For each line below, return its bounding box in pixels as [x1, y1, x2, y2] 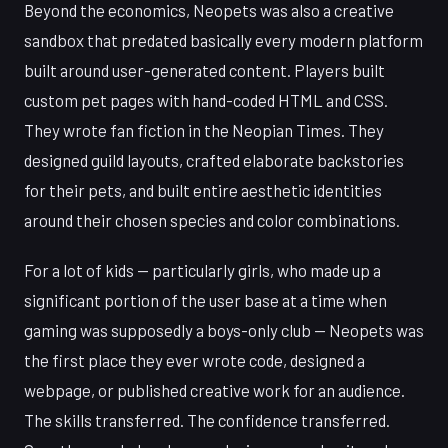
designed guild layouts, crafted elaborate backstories [24, 150, 404, 171]
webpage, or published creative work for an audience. [24, 380, 405, 401]
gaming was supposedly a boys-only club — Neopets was [24, 320, 424, 341]
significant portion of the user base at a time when [24, 290, 387, 311]
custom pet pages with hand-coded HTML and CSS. [24, 90, 388, 111]
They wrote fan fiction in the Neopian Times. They [24, 120, 384, 141]
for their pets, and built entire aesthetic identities [24, 180, 382, 201]
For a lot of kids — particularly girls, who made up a [24, 260, 381, 281]
